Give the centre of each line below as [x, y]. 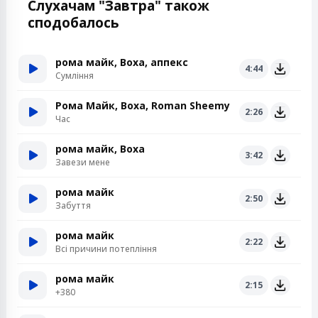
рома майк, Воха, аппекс [122, 62]
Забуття [73, 205]
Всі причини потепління [106, 249]
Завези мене [83, 162]
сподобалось [73, 23]
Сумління [75, 76]
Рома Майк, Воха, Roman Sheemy [143, 105]
